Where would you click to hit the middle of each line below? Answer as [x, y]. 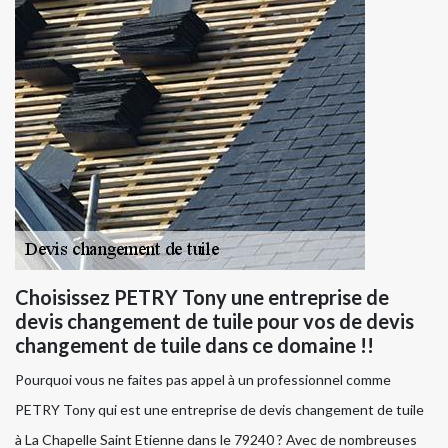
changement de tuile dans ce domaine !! [194, 345]
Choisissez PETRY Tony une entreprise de [202, 297]
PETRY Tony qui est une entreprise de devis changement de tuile [219, 410]
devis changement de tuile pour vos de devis [214, 321]
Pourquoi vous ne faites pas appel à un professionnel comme [203, 380]
